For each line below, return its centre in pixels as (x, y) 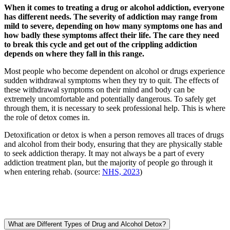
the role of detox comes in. (47, 118)
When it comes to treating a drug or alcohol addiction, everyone (114, 8)
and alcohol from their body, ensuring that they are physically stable (113, 144)
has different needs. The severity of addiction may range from (111, 17)
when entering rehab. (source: (53, 172)
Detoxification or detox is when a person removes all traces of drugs (114, 135)
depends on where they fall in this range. (74, 54)
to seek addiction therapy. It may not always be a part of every (104, 154)
